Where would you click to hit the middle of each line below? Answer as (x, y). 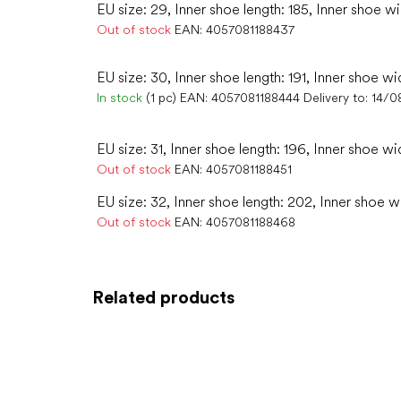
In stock (121, 97)
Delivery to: (336, 97)
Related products (163, 297)
